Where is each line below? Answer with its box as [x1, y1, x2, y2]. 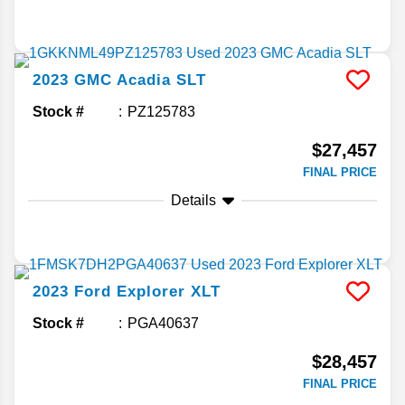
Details [171, 193, 216, 209]
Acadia [117, 71, 171, 89]
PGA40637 [127, 316, 199, 332]
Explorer [117, 283, 185, 301]
